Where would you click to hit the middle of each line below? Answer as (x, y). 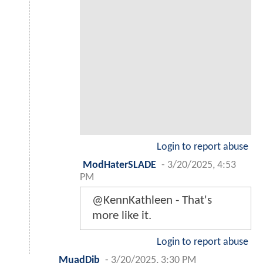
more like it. (122, 215)
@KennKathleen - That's (152, 200)
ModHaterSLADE (119, 165)
